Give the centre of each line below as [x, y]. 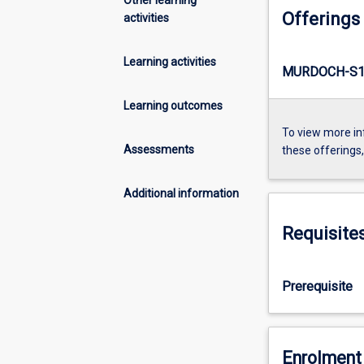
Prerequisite [317, 286]
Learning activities [170, 61]
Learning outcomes [173, 105]
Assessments [159, 149]
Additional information [181, 193]
